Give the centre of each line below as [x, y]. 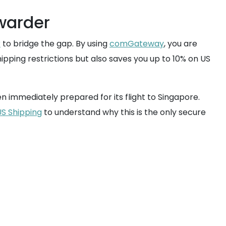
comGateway [137, 44]
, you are [181, 44]
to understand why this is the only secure [124, 112]
